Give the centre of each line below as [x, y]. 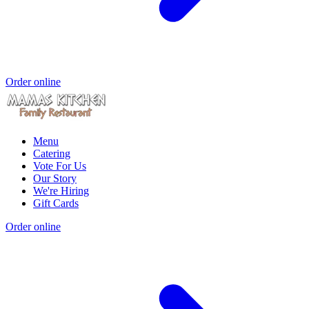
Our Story [55, 178]
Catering [52, 153]
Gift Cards [56, 203]
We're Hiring [61, 190]
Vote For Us [60, 166]
